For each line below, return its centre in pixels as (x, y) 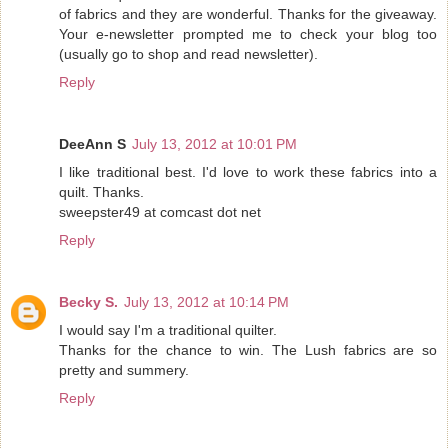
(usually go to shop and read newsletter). (188, 54)
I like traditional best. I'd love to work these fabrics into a (248, 172)
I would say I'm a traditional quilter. (168, 330)
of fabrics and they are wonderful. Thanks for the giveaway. (248, 14)
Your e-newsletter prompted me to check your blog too (248, 34)
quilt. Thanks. (101, 192)
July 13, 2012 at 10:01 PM (214, 144)
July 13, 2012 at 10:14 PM (206, 302)
